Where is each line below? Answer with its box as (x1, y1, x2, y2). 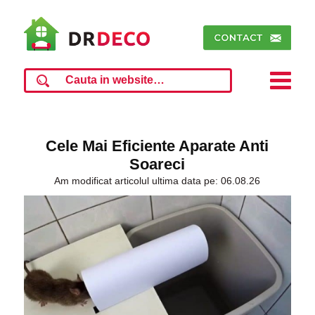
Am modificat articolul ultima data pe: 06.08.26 (54, 175, 261, 186)
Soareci (129, 155, 186, 173)
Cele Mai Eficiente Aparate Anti (46, 137, 269, 155)
